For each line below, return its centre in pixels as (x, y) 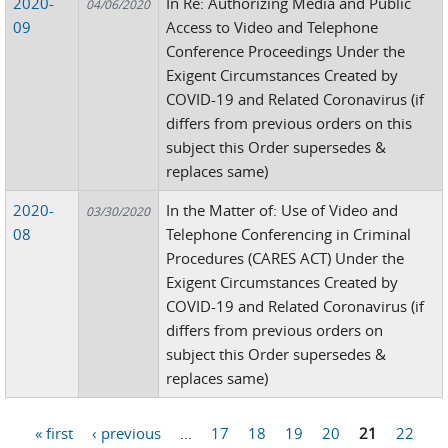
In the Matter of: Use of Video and (282, 210)
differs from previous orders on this (289, 123)
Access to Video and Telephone (272, 27)
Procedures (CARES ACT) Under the (285, 258)
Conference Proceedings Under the (286, 51)
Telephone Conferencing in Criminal (289, 234)
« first (53, 432)
